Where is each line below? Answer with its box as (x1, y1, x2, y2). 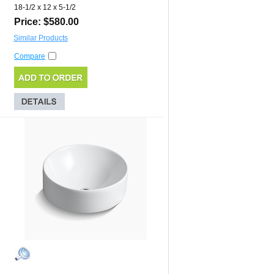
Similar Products (13, 34, 68, 43)
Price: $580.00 (14, 17, 79, 28)
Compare (14, 52, 45, 61)
